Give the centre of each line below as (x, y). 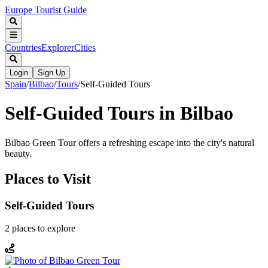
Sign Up (51, 72)
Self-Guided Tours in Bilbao (119, 113)
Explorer (58, 47)
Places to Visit (48, 179)
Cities (85, 47)
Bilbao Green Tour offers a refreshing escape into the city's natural (130, 142)
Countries (23, 47)
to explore (55, 229)
